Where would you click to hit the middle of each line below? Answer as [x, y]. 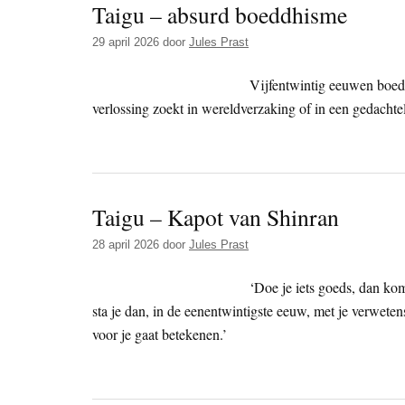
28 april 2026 [126, 245]
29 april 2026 [126, 42]
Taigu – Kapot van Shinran [216, 217]
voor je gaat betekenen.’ [160, 334]
